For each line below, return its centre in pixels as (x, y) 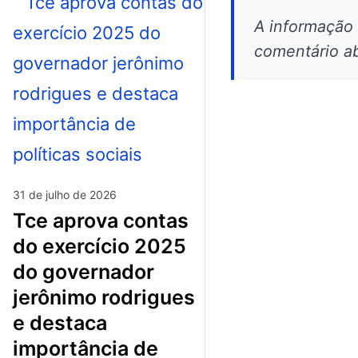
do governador (84, 271)
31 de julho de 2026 (65, 194)
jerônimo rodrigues (104, 297)
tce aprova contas (19, 220)
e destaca (60, 322)
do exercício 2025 (99, 246)
